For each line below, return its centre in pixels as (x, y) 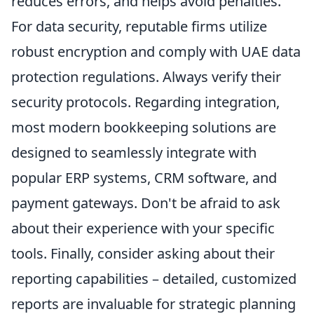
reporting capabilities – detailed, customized (154, 279)
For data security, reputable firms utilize (139, 26)
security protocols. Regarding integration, (145, 102)
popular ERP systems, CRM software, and (144, 178)
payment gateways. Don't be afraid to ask (146, 203)
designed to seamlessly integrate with (134, 152)
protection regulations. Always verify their (146, 77)
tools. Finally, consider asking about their (143, 253)
